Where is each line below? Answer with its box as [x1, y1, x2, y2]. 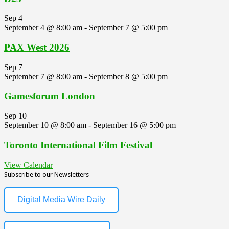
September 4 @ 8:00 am [4, 23, 82, 32]
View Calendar [4, 160, 53, 169]
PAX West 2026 [4, 42, 70, 53]
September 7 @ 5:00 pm [89, 23, 168, 32]
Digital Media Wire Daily [17, 195, 105, 204]
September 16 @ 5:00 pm [93, 121, 176, 130]
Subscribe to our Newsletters [4, 170, 89, 178]
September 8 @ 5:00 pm [89, 72, 168, 81]
